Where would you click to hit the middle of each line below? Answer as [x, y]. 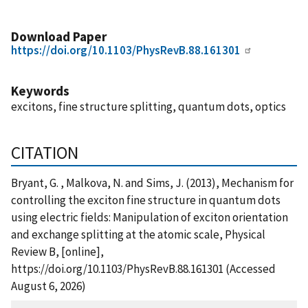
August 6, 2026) [48, 286]
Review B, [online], [57, 251]
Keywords [40, 90]
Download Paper [59, 36]
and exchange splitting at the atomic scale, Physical [138, 234]
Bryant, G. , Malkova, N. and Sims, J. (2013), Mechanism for [152, 183]
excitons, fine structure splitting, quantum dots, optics [148, 106]
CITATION [45, 152]
